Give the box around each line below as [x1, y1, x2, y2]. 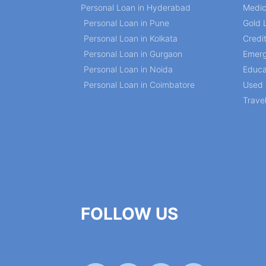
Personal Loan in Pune [84, 18, 169, 28]
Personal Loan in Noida [84, 64, 173, 75]
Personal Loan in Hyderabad [81, 2, 191, 13]
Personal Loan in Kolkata [84, 33, 178, 44]
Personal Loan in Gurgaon [84, 49, 182, 59]
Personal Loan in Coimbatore [84, 80, 195, 90]
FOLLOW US [81, 204, 178, 224]
